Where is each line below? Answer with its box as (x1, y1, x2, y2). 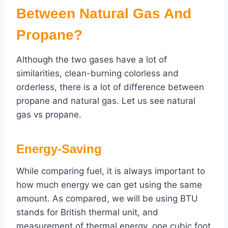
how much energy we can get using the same (16, 180, 202, 190)
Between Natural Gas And (16, 6, 191, 22)
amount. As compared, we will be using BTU (16, 193, 198, 204)
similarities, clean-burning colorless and (16, 68, 179, 79)
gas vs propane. (16, 109, 81, 120)
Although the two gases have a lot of (16, 54, 167, 65)
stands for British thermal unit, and (16, 207, 158, 218)
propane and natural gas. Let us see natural (16, 96, 195, 106)
